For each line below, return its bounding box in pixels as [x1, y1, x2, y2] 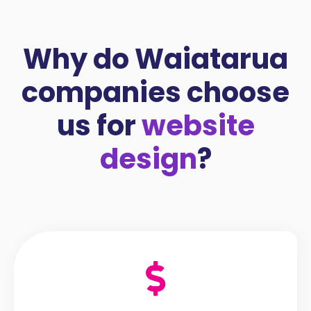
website [141, 106, 255, 145]
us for [56, 106, 142, 145]
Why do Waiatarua [23, 39, 288, 78]
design [99, 139, 197, 178]
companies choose [22, 72, 289, 112]
